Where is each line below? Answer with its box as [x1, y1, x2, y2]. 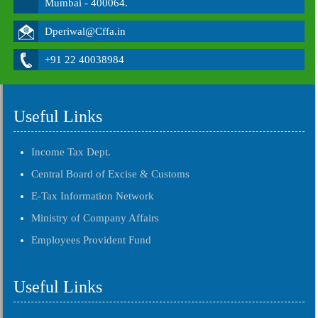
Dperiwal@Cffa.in [45, 26, 126, 37]
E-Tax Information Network [31, 190, 154, 202]
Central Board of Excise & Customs [31, 168, 190, 180]
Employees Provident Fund [31, 234, 151, 246]
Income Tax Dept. [31, 146, 111, 158]
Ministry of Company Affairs [31, 212, 159, 224]
